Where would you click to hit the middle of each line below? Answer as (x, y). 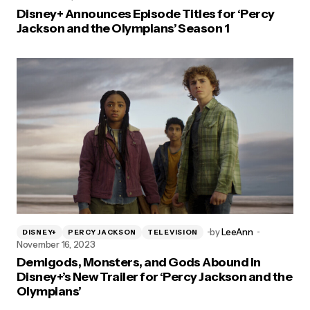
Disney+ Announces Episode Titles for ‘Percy (146, 14)
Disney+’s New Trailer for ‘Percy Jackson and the (155, 277)
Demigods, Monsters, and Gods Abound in (139, 262)
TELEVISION (173, 232)
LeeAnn (237, 232)
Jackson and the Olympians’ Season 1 (123, 28)
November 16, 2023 (56, 244)
